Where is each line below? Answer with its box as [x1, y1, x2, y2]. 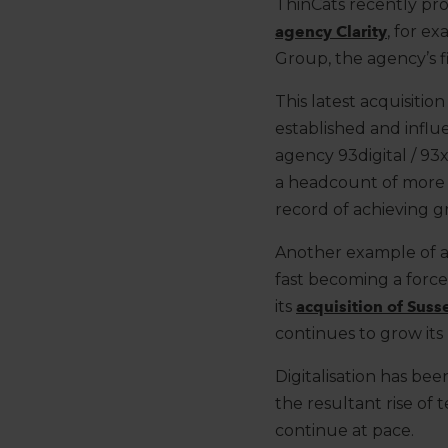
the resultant [275, 394, 382, 414]
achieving [353, 200, 433, 220]
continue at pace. [275, 421, 418, 441]
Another [275, 243, 346, 263]
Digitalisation [275, 367, 376, 387]
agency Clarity [275, 22, 387, 42]
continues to [275, 324, 376, 344]
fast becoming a [275, 270, 406, 290]
